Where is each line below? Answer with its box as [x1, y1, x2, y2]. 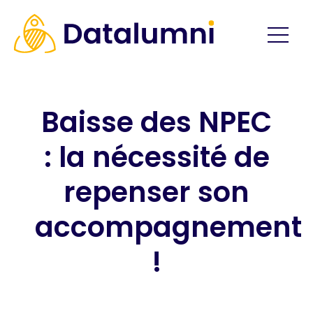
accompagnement [35, 208, 302, 247]
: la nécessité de [43, 138, 270, 177]
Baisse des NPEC [41, 103, 272, 142]
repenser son [64, 173, 249, 212]
